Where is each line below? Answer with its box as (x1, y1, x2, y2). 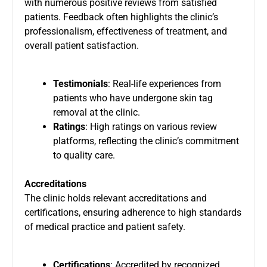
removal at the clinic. (53, 106, 140, 118)
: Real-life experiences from (108, 77, 221, 89)
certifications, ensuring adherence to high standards (24, 206, 241, 218)
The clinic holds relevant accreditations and (24, 192, 207, 204)
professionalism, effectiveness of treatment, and (24, 25, 227, 37)
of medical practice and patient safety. (24, 221, 185, 232)
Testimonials (53, 77, 108, 89)
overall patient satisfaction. (24, 39, 139, 51)
